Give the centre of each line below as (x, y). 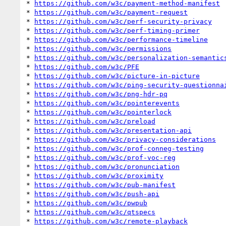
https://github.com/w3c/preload (95, 121)
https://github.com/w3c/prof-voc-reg (105, 157)
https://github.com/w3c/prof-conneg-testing (119, 148)
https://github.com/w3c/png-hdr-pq (101, 94)
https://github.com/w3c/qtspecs (95, 212)
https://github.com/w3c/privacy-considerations (125, 139)
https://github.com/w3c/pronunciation (107, 166)
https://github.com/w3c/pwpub (91, 203)
